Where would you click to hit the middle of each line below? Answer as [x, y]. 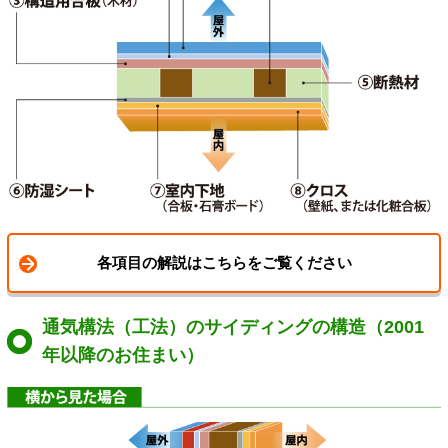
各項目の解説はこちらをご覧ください [224, 263]
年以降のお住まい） [123, 355]
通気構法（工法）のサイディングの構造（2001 [233, 327]
